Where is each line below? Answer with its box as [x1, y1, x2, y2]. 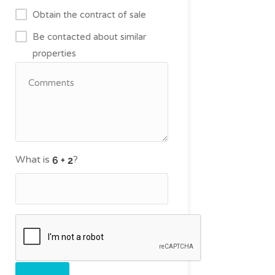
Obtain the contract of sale [32, 9, 146, 20]
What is [15, 153, 52, 166]
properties [32, 47, 76, 59]
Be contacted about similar [32, 31, 146, 42]
